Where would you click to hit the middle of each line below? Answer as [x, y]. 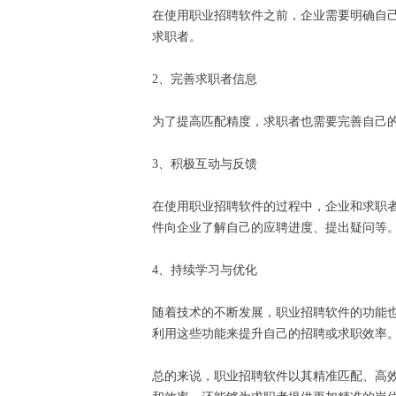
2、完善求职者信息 [208, 80]
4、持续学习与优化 [208, 270]
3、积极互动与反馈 [208, 164]
